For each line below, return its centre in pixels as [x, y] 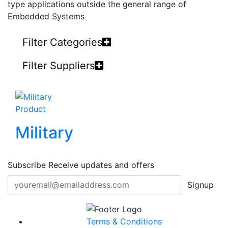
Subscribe [27, 165]
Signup [201, 184]
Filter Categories [62, 42]
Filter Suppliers [59, 66]
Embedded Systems [46, 16]
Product [31, 109]
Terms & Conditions [124, 222]
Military [44, 132]
